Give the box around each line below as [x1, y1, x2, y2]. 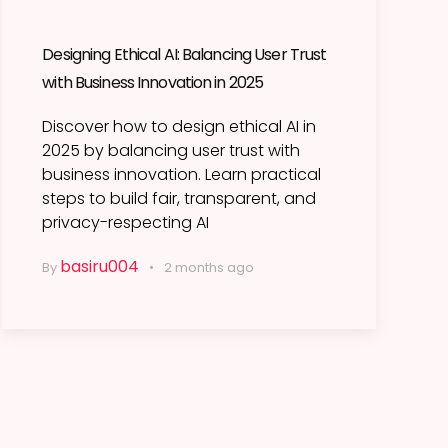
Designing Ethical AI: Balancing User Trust [42, 43, 327, 67]
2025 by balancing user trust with [42, 139, 301, 163]
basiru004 [60, 255, 140, 279]
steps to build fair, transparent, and [42, 187, 317, 211]
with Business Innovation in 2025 [42, 71, 264, 95]
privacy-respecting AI [42, 211, 210, 235]
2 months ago [164, 258, 255, 278]
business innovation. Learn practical [42, 163, 322, 187]
